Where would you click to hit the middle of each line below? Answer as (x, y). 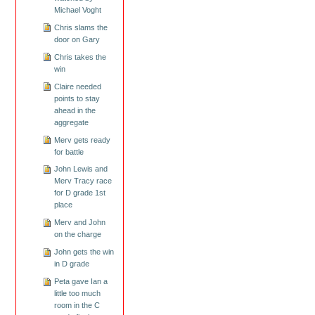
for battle (69, 152)
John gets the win (84, 252)
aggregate (71, 122)
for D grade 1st (79, 193)
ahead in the (75, 110)
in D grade (71, 264)
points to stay (77, 98)
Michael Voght (77, 9)
